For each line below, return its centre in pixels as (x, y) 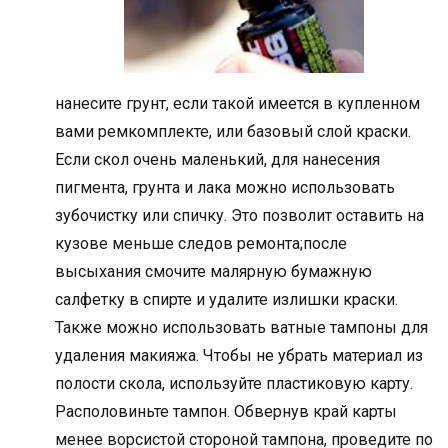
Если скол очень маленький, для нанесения (217, 159)
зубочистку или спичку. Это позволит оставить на (239, 215)
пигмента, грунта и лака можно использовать (225, 187)
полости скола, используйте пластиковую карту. (234, 383)
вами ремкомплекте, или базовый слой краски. (233, 131)
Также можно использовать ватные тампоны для (241, 327)
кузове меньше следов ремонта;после (201, 243)
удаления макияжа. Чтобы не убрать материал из (239, 355)
